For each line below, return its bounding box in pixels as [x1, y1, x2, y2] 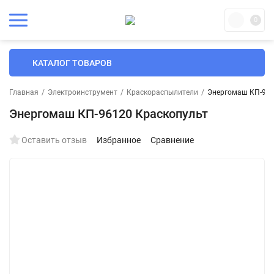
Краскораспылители [127, 88, 198, 97]
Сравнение [150, 135, 194, 145]
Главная [9, 88, 39, 97]
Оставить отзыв [21, 135, 87, 145]
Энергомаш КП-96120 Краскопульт [9, 106, 208, 121]
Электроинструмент [48, 88, 117, 97]
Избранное [97, 135, 141, 145]
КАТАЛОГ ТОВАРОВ [32, 57, 112, 68]
